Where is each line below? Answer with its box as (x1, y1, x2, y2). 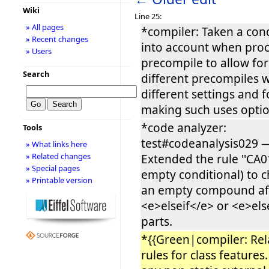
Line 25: (134, 10, 162, 22)
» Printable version (25, 175, 92, 186)
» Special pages (25, 163, 80, 174)
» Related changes (25, 151, 91, 162)
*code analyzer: (141, 119, 226, 136)
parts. (141, 213, 172, 229)
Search (22, 68, 49, 79)
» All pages (25, 22, 64, 32)
